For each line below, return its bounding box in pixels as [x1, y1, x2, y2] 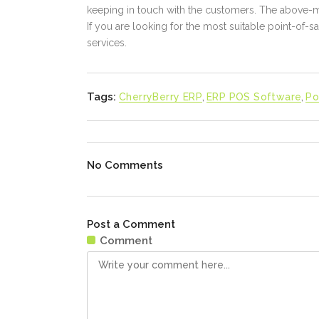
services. [87, 37, 127, 49]
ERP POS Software [206, 91, 302, 103]
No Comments [87, 159, 163, 172]
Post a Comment [87, 218, 175, 231]
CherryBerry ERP [119, 91, 202, 103]
